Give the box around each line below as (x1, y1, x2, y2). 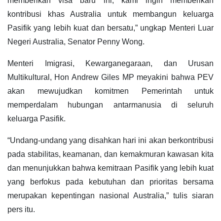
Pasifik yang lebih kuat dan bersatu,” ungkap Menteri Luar (7, 24, 214, 33)
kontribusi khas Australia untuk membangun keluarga (7, 10, 214, 19)
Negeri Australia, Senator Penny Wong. (7, 37, 145, 46)
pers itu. (7, 205, 35, 214)
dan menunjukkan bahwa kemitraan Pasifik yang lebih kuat (7, 164, 214, 173)
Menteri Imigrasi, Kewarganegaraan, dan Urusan (7, 59, 214, 68)
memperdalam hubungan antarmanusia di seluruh (7, 101, 214, 110)
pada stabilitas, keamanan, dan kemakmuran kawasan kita (7, 150, 214, 159)
